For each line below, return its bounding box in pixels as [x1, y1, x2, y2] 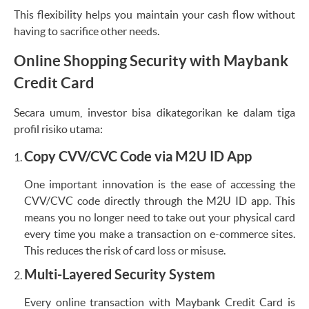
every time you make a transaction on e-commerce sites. [24, 227, 295, 240]
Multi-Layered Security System [24, 266, 215, 282]
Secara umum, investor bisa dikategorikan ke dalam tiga [14, 106, 295, 119]
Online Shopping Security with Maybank [14, 51, 288, 69]
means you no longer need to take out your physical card [24, 210, 295, 223]
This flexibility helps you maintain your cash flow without [14, 8, 295, 21]
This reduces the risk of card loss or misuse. [24, 243, 226, 257]
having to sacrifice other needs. [14, 24, 159, 37]
